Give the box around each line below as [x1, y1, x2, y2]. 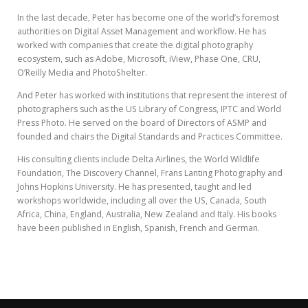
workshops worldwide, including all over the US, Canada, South [17, 195, 267, 207]
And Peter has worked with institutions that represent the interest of [17, 89, 287, 102]
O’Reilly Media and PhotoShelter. [17, 67, 147, 79]
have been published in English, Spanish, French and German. [17, 222, 260, 234]
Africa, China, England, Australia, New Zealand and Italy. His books [17, 208, 276, 221]
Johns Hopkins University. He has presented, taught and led [17, 181, 252, 193]
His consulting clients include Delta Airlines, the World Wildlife [17, 153, 260, 166]
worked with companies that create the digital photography [17, 39, 253, 52]
